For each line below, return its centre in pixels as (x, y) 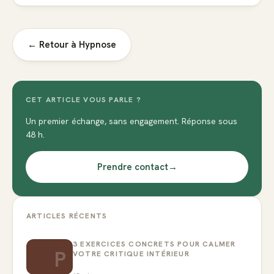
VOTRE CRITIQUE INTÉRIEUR (131, 254)
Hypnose (98, 45)
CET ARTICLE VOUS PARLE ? (83, 100)
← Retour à (53, 45)
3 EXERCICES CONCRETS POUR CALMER (154, 244)
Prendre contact (132, 167)
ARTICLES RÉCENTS (67, 216)
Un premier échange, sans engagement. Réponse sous (131, 121)
